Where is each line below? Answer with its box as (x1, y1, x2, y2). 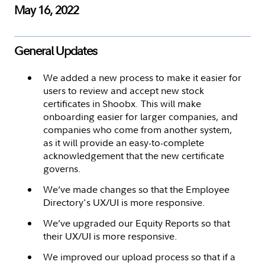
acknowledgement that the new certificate (43, 148, 224, 162)
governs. (43, 161, 86, 175)
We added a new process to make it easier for (43, 70, 241, 84)
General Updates (14, 42, 97, 59)
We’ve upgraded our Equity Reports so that (43, 216, 230, 230)
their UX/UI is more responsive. (43, 229, 177, 243)
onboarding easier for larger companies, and (43, 109, 238, 123)
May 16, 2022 (14, 1, 79, 18)
